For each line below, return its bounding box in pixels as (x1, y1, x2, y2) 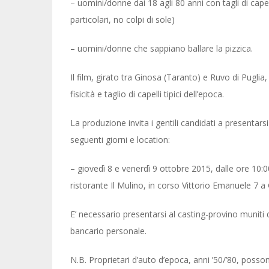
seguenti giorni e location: (70, 134, 170, 145)
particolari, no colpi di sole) (70, 14, 175, 25)
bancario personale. (70, 225, 147, 237)
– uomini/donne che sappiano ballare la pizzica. (70, 43, 253, 54)
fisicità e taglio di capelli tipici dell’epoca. (70, 88, 224, 100)
